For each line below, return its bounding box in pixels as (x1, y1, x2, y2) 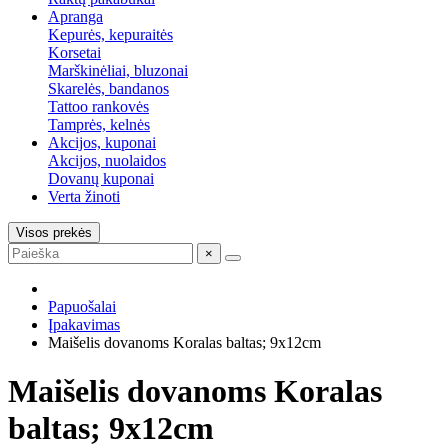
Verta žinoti (48, 188, 120, 205)
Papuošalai (48, 298, 116, 315)
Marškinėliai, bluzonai (48, 62, 188, 79)
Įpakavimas (48, 316, 120, 333)
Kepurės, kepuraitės (48, 26, 173, 43)
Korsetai (48, 44, 101, 61)
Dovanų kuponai (48, 170, 154, 187)
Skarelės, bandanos (48, 80, 169, 97)
